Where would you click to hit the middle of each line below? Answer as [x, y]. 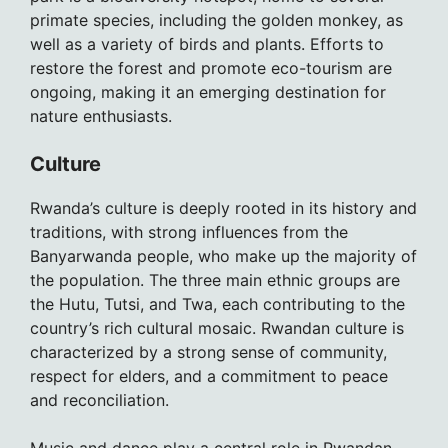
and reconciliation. [99, 400]
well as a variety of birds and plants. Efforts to [207, 44]
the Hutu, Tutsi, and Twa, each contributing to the [217, 304]
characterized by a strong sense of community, [208, 352]
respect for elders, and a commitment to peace [209, 376]
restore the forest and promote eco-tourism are [211, 68]
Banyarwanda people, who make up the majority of [223, 256]
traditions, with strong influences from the [189, 232]
